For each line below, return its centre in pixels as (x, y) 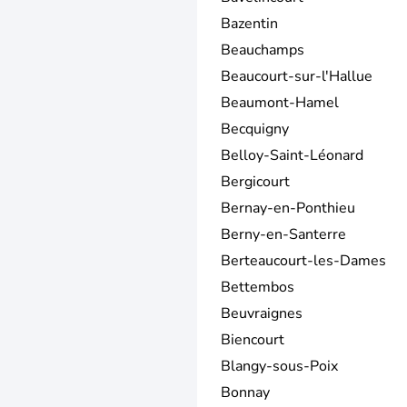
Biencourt (253, 339)
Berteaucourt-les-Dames (303, 260)
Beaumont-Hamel (280, 102)
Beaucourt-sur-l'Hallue (297, 76)
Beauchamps (263, 50)
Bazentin (249, 23)
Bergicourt (255, 181)
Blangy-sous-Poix (279, 366)
